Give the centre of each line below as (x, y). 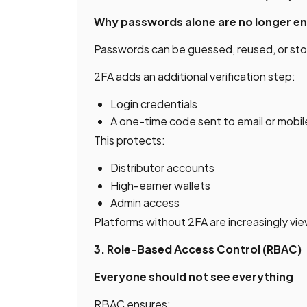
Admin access (145, 203)
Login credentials (154, 103)
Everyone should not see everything (194, 277)
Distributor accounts (162, 168)
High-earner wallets (160, 185)
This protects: (130, 140)
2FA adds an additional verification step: (195, 76)
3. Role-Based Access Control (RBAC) (198, 249)
